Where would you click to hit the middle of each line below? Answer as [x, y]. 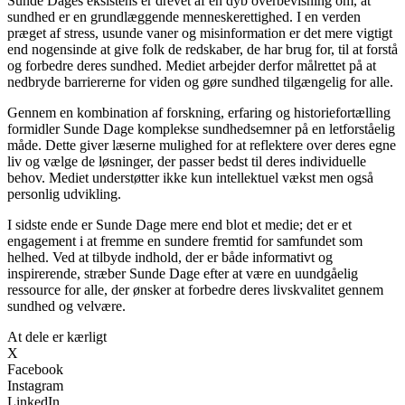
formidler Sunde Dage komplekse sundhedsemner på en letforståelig [201, 128]
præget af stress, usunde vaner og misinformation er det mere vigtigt [200, 33]
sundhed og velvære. [66, 306]
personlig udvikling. [64, 193]
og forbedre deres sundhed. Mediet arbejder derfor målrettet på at [192, 65]
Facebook [35, 369]
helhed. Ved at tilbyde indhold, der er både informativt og [170, 257]
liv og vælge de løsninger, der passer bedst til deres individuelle [187, 161]
